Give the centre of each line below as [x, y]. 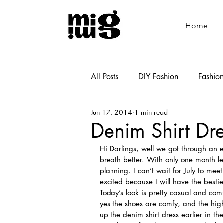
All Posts [105, 76]
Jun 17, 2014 [111, 112]
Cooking [187, 116]
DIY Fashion [158, 76]
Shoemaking [131, 116]
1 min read [151, 112]
